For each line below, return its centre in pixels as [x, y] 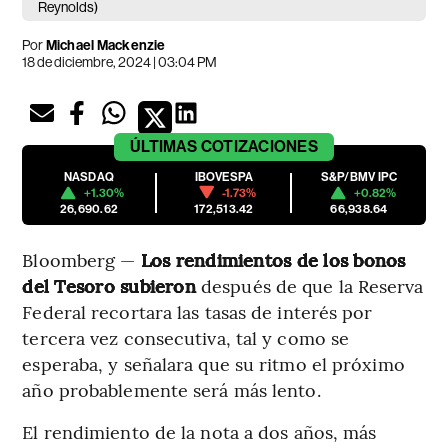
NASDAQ [89, 176]
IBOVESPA [224, 176]
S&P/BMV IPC [359, 176]
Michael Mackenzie [104, 45]
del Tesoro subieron [109, 285]
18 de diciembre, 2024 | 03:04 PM [120, 61]
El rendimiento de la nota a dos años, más [199, 431]
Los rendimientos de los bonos [273, 259]
